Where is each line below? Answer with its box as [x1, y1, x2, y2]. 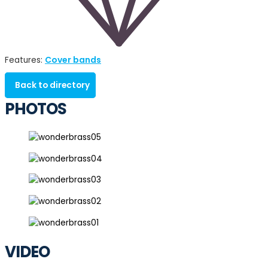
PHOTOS [5, 98, 66, 120]
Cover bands [45, 54, 101, 66]
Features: [5, 54, 45, 66]
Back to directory [15, 80, 90, 92]
